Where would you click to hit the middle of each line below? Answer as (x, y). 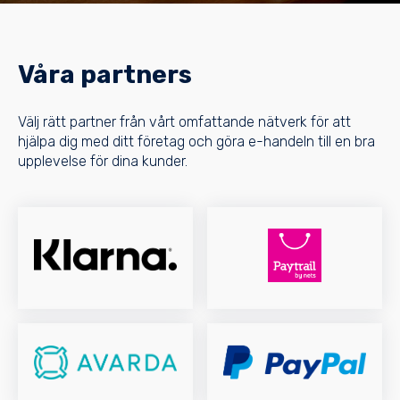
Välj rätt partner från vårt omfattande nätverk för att (184, 121)
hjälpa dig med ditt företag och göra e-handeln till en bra (196, 141)
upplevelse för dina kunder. (103, 161)
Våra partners (105, 75)
